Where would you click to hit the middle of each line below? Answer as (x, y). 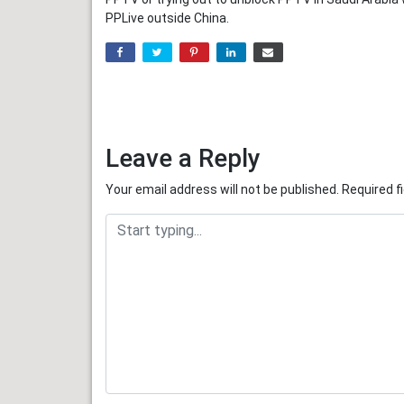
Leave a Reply (183, 159)
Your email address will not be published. (222, 190)
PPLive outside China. (167, 18)
